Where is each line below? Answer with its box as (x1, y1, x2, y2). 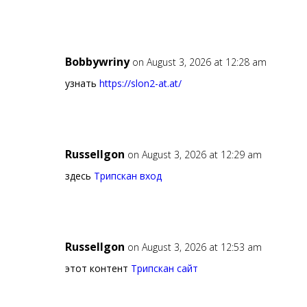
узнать (64, 77, 99, 90)
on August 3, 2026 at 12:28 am (132, 56, 267, 69)
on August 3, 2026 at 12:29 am (127, 148, 262, 162)
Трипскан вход (93, 169, 162, 183)
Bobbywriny (64, 54, 130, 70)
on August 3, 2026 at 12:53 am (127, 241, 262, 254)
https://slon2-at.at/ (99, 77, 182, 90)
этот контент (64, 262, 131, 275)
